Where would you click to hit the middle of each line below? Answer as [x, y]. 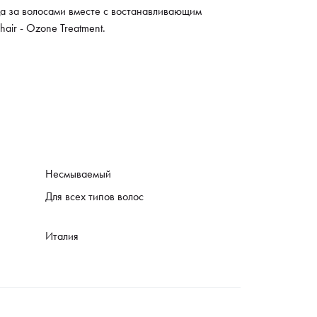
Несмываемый [78, 173]
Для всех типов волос [94, 196]
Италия [62, 236]
